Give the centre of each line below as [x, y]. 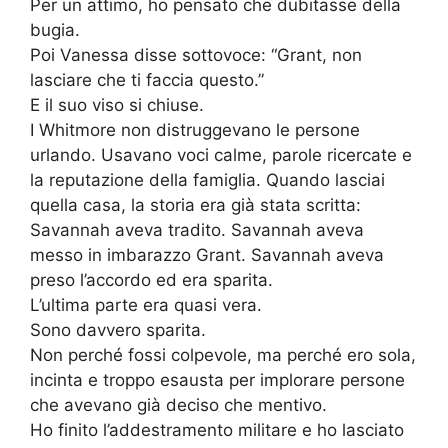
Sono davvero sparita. [118, 330]
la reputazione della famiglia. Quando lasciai [207, 180]
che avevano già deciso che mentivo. [178, 405]
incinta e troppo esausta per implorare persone [217, 380]
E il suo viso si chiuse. [117, 105]
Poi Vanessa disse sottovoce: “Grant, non [196, 55]
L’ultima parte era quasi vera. [146, 305]
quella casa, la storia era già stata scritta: [195, 205]
